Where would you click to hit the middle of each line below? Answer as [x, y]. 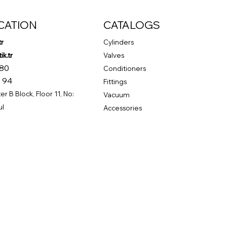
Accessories [123, 108]
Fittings [115, 81]
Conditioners [125, 68]
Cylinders [119, 42]
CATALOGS [132, 25]
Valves [114, 55]
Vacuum [117, 94]
